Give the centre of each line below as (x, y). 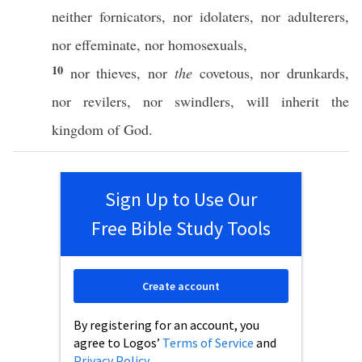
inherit (300, 101)
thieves (117, 73)
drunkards (316, 73)
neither (72, 16)
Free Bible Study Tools (181, 228)
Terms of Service (208, 343)
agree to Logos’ (118, 343)
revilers (105, 101)
